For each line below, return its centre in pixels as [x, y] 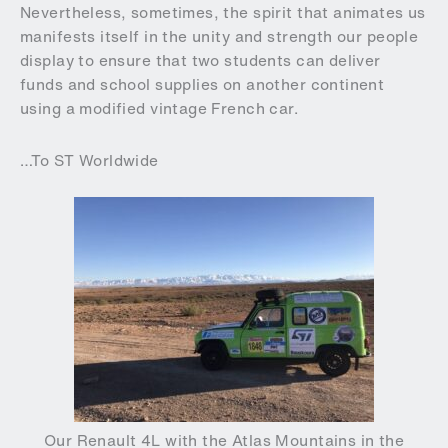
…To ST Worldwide [89, 161]
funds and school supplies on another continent [202, 85]
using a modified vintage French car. [159, 109]
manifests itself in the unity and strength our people [219, 37]
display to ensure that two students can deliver [200, 61]
